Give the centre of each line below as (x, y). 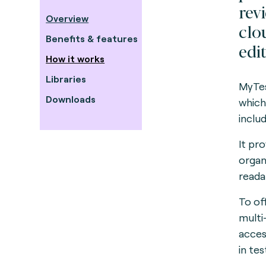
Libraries (66, 79)
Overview (67, 18)
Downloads (71, 99)
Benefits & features (92, 38)
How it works (75, 58)
